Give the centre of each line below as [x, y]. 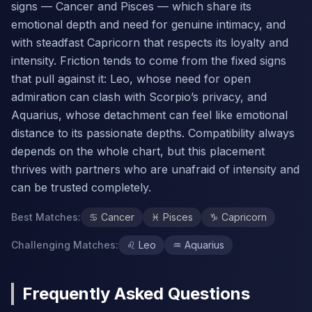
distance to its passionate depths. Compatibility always [153, 133]
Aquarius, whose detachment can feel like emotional [149, 115]
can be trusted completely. [81, 187]
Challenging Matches [63, 245]
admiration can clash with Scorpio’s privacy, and [139, 97]
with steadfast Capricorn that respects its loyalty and [150, 42]
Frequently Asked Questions [136, 294]
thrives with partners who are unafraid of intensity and [155, 169]
